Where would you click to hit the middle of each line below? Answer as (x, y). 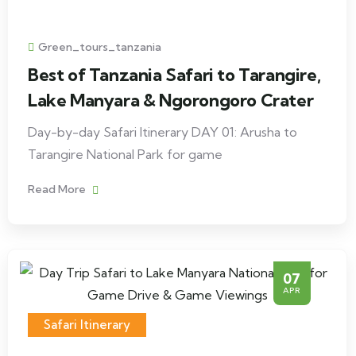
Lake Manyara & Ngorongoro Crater (171, 100)
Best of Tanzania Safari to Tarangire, (174, 75)
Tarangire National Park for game (125, 154)
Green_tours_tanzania (100, 47)
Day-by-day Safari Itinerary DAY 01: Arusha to (163, 132)
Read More (58, 189)
